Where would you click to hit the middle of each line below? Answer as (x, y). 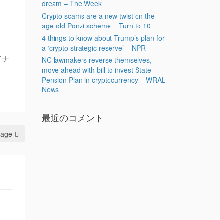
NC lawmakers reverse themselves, (96, 60)
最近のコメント (72, 117)
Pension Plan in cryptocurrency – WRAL (103, 80)
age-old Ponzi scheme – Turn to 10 (96, 26)
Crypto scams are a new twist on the (98, 16)
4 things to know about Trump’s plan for (103, 38)
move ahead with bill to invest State (96, 70)
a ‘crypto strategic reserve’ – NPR (94, 48)
